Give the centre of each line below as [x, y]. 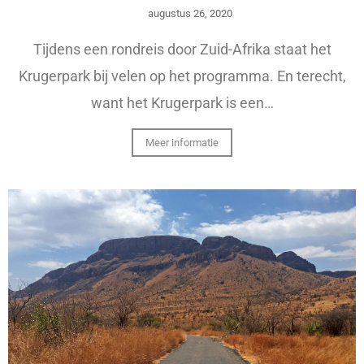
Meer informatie [182, 143]
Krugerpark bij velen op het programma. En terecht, [182, 76]
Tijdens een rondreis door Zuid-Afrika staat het [182, 50]
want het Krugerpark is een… [182, 103]
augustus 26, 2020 [190, 14]
